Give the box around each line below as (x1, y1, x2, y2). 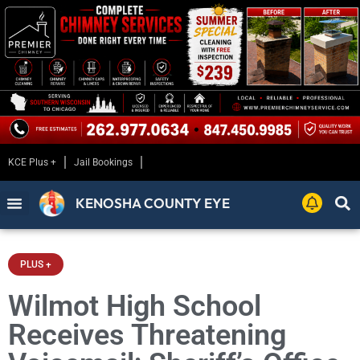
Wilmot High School (8, 289, 261, 324)
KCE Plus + (8, 157, 56, 169)
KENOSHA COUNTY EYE (76, 194, 231, 212)
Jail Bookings (74, 157, 133, 169)
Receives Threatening (8, 318, 286, 353)
